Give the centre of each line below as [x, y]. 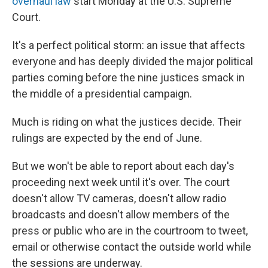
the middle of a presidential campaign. [102, 93]
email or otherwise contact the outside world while [132, 246]
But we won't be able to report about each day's [123, 166]
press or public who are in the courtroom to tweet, [130, 230]
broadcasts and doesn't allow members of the [121, 214]
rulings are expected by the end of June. [107, 138]
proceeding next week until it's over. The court [121, 182]
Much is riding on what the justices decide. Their [127, 121]
